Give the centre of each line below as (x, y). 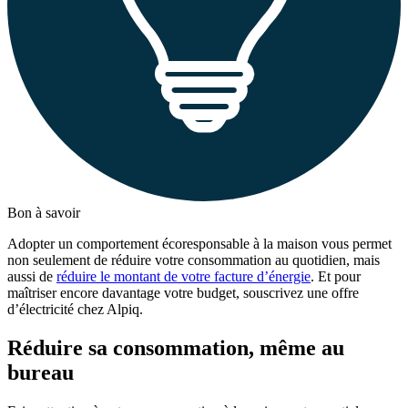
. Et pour (336, 277)
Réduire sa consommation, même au (176, 348)
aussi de (32, 277)
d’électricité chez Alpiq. (75, 310)
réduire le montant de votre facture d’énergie (184, 277)
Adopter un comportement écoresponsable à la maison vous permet (199, 244)
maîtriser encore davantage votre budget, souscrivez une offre (183, 293)
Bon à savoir (44, 213)
